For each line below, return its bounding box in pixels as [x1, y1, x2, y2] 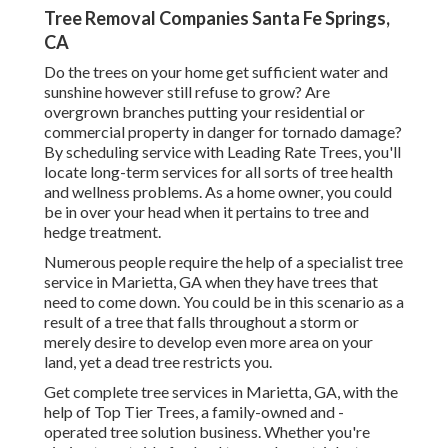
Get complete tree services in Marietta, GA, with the [44, 382, 398, 402]
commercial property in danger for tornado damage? [44, 122, 402, 142]
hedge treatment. [44, 222, 161, 242]
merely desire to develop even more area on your [44, 332, 373, 352]
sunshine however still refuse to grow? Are [44, 82, 330, 102]
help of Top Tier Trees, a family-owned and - [44, 402, 344, 422]
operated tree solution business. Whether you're [44, 422, 370, 442]
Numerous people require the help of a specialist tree [44, 252, 403, 272]
